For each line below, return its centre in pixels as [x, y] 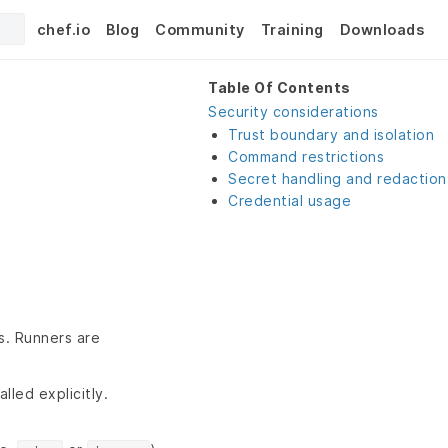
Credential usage [289, 200]
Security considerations [293, 111]
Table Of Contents [279, 87]
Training [292, 29]
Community [200, 29]
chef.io [63, 29]
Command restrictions [306, 156]
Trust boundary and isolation [331, 134]
